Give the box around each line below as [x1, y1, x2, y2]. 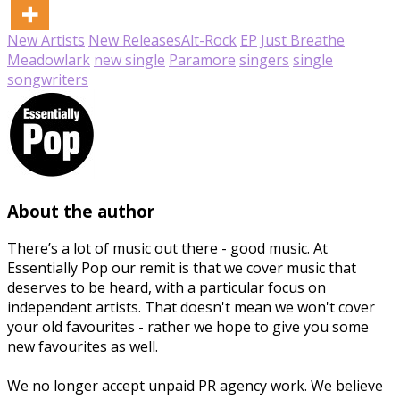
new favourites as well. [7, 337, 158, 357]
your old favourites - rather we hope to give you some [7, 317, 369, 337]
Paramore [169, 49, 236, 70]
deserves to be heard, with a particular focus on [7, 278, 326, 298]
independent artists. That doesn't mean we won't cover [7, 297, 375, 318]
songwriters [7, 69, 88, 89]
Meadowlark [7, 49, 90, 70]
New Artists [7, 29, 85, 50]
